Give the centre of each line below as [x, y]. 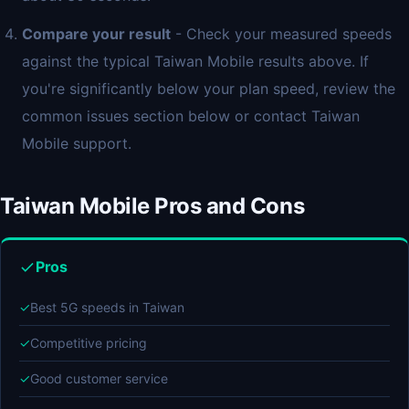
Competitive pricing [89, 343]
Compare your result [96, 34]
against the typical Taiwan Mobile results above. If [195, 61]
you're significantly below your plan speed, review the [209, 89]
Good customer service [99, 378]
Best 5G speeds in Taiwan [107, 307]
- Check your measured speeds [281, 34]
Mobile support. [77, 143]
